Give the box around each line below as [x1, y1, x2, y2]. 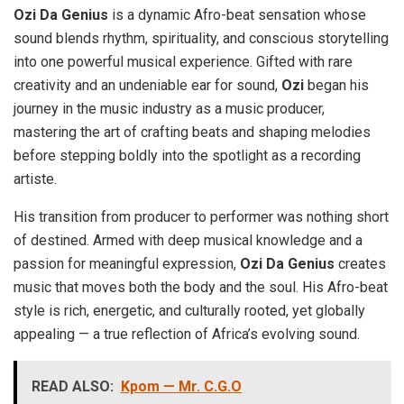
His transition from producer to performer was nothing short [14, 208, 389, 226]
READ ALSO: [32, 378, 114, 396]
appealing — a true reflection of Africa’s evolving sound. [14, 326, 360, 344]
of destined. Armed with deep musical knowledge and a [14, 232, 363, 250]
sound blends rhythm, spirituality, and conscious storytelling [14, 30, 389, 48]
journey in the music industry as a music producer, [14, 100, 325, 118]
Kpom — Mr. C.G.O [121, 378, 242, 396]
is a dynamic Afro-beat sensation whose [108, 6, 366, 24]
